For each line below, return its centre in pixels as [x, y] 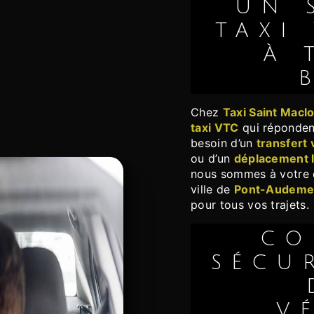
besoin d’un [224, 143]
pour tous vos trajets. [250, 205]
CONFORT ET [272, 239]
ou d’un [212, 159]
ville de [212, 190]
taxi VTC [215, 128]
